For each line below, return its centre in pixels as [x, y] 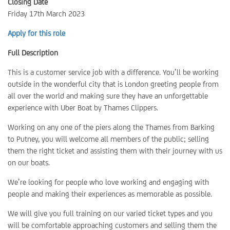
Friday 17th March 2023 [46, 14]
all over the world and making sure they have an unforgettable [108, 96]
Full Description [33, 53]
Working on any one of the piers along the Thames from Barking [111, 127]
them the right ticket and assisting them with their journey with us [115, 151]
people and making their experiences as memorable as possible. [110, 194]
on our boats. [29, 162]
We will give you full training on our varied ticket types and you [110, 213]
